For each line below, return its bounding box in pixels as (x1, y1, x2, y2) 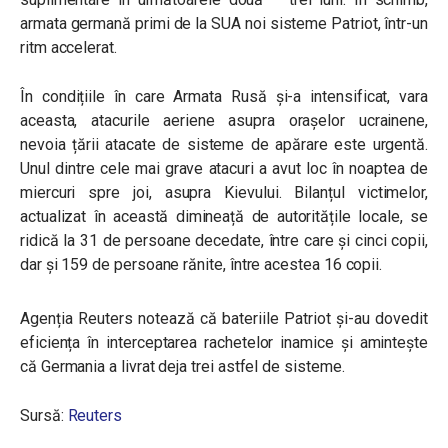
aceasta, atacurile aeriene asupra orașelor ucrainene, (20, 111, 428, 130)
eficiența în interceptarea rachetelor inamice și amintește (20, 333, 428, 352)
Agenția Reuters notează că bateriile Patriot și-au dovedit (20, 309, 428, 328)
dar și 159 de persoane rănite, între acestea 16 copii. (20, 255, 383, 274)
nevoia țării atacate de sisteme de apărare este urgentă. (20, 135, 428, 154)
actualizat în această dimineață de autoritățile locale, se (20, 207, 428, 226)
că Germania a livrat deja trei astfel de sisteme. (20, 357, 345, 376)
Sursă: (20, 406, 68, 425)
